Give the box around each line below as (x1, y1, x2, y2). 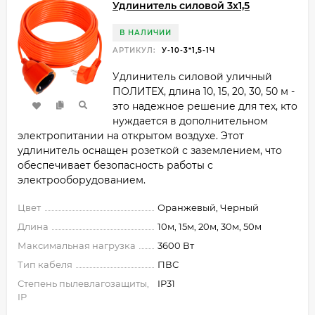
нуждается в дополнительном (112, 115, 268, 128)
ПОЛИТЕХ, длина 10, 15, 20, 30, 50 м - (112, 85, 295, 98)
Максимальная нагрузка (18, 240, 136, 252)
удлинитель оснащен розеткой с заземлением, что (18, 144, 282, 157)
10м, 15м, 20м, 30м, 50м (157, 221, 262, 233)
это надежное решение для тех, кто (112, 100, 297, 113)
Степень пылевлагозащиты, (18, 278, 149, 290)
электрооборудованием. (18, 174, 146, 187)
